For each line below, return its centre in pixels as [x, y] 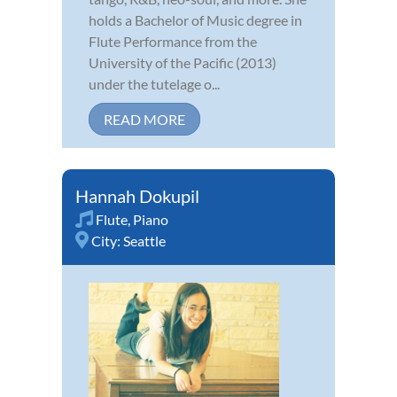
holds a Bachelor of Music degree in [195, 20]
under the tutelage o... [154, 84]
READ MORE [144, 120]
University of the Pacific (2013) [183, 63]
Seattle [144, 241]
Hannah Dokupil [137, 196]
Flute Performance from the [173, 42]
